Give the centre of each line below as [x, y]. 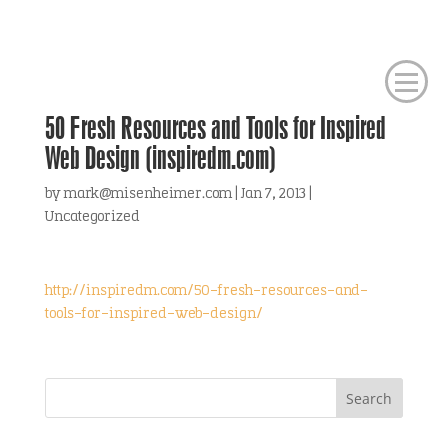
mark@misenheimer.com [147, 194]
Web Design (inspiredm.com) [160, 157]
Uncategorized [92, 217]
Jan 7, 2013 [273, 194]
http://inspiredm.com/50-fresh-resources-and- [206, 291]
